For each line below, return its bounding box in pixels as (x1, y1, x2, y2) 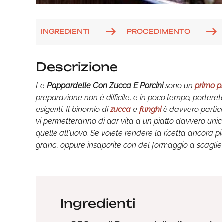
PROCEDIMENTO (127, 27, 190, 35)
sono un (163, 81, 195, 90)
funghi (139, 105, 161, 114)
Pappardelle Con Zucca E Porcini (47, 81, 163, 90)
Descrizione (36, 59, 118, 74)
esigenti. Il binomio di (36, 105, 110, 114)
